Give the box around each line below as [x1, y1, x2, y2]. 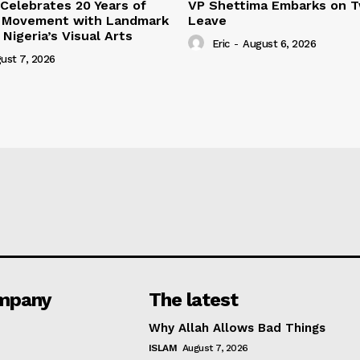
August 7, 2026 [182, 342, 248, 354]
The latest [148, 288, 238, 311]
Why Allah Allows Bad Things [148, 320, 325, 335]
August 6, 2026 [243, 38, 316, 51]
